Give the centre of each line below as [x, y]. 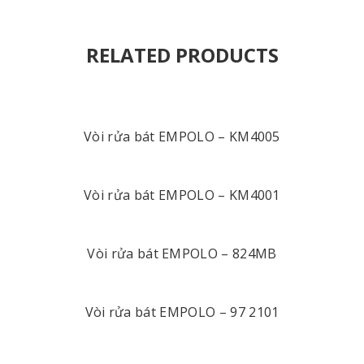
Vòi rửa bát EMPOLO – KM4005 [182, 137]
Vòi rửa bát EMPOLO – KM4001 [182, 195]
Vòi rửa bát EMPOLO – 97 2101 [182, 312]
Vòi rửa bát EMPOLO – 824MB [182, 254]
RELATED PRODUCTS [182, 55]
